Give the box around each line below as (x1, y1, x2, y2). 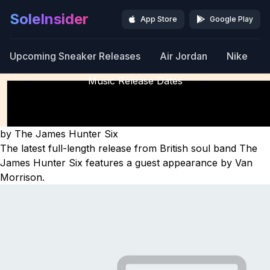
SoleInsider (10, 10, 89, 28)
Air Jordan (160, 50, 207, 62)
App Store (140, 14, 177, 24)
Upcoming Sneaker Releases (10, 50, 140, 62)
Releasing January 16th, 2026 (67, 113, 203, 125)
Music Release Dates (87, 75, 183, 87)
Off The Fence (102, 89, 168, 101)
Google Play (210, 14, 253, 24)
